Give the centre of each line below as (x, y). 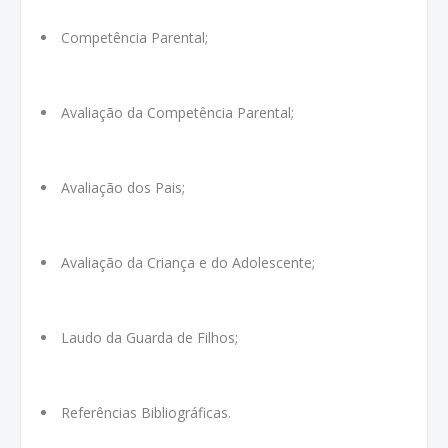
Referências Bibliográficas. (146, 412)
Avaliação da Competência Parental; (177, 112)
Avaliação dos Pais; (123, 187)
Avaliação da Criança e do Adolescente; (188, 262)
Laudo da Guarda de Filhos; (149, 337)
